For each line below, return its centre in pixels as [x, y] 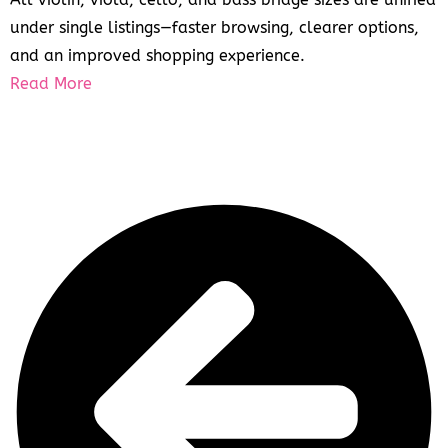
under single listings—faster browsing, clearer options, [214, 28]
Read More [51, 84]
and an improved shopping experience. [157, 56]
